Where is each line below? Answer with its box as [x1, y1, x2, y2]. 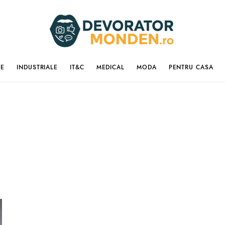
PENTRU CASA [168, 63, 213, 71]
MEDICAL [96, 63, 125, 71]
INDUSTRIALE [17, 63, 58, 71]
